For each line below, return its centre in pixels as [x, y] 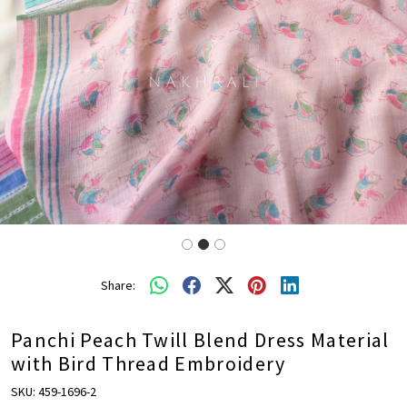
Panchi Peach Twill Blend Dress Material [200, 340]
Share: [118, 285]
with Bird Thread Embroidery [149, 364]
